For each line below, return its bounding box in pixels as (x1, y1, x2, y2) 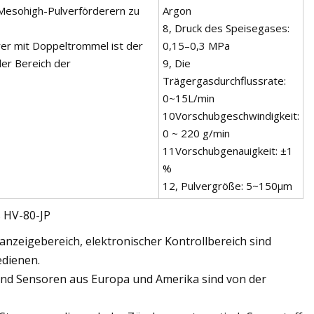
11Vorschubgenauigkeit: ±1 (163, 143, 293, 158)
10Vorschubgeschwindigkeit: (163, 108, 299, 123)
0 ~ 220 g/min (163, 125, 230, 140)
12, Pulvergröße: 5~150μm (163, 178, 292, 193)
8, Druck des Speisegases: (163, 20, 289, 35)
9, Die (163, 55, 191, 70)
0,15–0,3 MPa (163, 38, 230, 53)
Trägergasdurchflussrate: (163, 73, 286, 88)
